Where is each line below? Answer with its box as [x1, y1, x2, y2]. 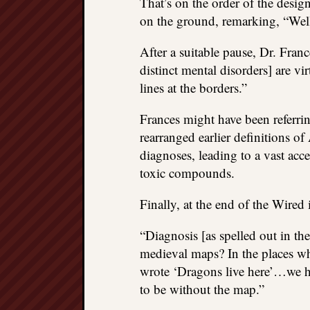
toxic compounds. [140, 164, 235, 181]
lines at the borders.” [140, 79, 247, 96]
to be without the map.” [140, 280, 264, 298]
